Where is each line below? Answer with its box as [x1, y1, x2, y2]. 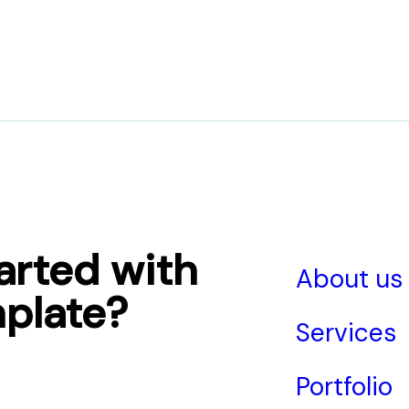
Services [296, 315, 396, 350]
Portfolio [296, 369, 393, 404]
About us [296, 261, 403, 296]
